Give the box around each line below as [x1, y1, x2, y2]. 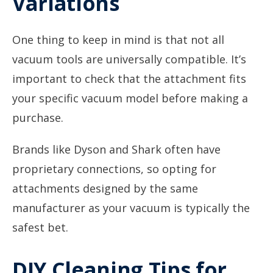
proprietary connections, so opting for [12, 161, 216, 176]
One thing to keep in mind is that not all [12, 32, 224, 47]
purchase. [12, 110, 63, 125]
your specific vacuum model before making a [12, 91, 248, 105]
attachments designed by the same [12, 181, 198, 196]
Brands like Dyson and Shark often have [12, 142, 221, 157]
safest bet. [12, 220, 68, 235]
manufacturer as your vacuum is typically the [12, 200, 250, 215]
